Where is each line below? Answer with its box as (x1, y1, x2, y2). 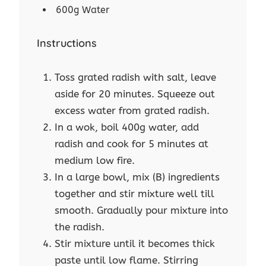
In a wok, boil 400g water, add (55, 121, 199, 134)
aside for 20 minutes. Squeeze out (55, 88, 216, 100)
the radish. (55, 221, 105, 233)
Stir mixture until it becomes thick (55, 237, 216, 250)
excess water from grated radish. (55, 104, 210, 117)
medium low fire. (55, 154, 135, 167)
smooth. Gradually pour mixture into (55, 204, 229, 217)
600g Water (56, 4, 110, 16)
